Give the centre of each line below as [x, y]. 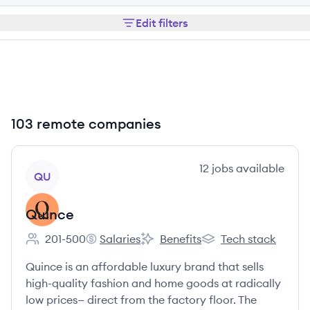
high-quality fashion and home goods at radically [153, 283]
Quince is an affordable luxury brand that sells [145, 266]
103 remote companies [86, 124]
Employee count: [68, 246]
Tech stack [248, 239]
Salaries [120, 239]
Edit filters [162, 23]
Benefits [181, 239]
